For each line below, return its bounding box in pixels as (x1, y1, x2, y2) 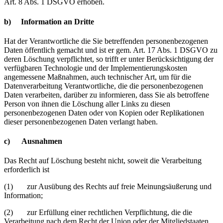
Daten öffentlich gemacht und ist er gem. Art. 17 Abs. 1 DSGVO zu (4, 45, 218, 54)
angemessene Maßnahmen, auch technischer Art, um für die (4, 72, 191, 81)
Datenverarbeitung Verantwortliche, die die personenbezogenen (4, 81, 203, 90)
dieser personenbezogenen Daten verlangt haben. (4, 117, 158, 126)
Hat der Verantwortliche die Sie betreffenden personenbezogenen (4, 36, 208, 45)
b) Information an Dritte (4, 17, 94, 26)
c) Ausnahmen (4, 137, 62, 146)
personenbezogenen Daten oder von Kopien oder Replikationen (4, 108, 204, 117)
